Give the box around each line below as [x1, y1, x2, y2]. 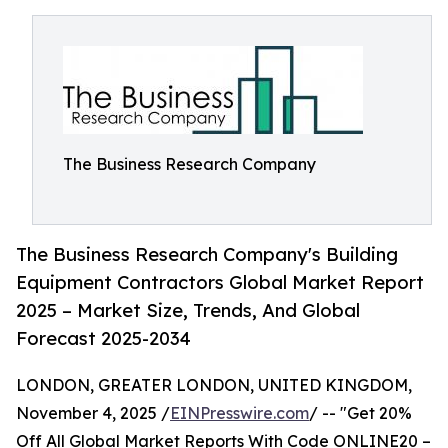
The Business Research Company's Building [16, 243, 398, 266]
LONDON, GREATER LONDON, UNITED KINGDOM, [16, 375, 412, 396]
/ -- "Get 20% [309, 403, 412, 424]
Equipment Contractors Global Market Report [16, 271, 424, 294]
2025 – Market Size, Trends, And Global [16, 299, 360, 322]
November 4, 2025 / [16, 403, 170, 424]
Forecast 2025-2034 [16, 327, 191, 350]
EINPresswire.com [170, 403, 309, 424]
